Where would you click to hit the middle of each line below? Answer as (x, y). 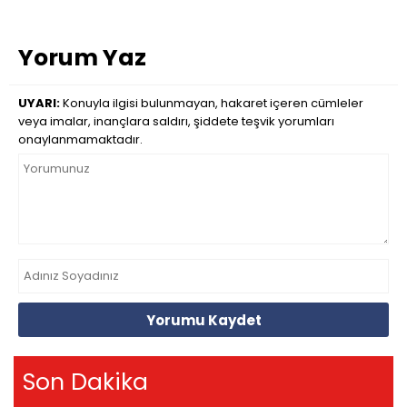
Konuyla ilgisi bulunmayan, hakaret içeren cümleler (212, 104)
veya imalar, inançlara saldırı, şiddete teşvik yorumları (176, 122)
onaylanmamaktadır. (80, 140)
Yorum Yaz (82, 58)
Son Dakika (85, 382)
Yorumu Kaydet (203, 320)
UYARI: (39, 104)
